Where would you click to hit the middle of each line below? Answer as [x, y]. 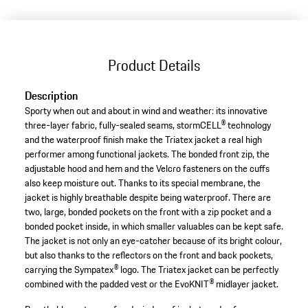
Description [51, 96]
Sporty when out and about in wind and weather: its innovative [146, 111]
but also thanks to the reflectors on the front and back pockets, [148, 255]
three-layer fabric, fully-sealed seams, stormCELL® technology [147, 125]
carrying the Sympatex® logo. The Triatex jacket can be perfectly [151, 270]
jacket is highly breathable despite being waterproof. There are [147, 198]
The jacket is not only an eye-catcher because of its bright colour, [153, 241]
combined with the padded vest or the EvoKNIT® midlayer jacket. [151, 284]
